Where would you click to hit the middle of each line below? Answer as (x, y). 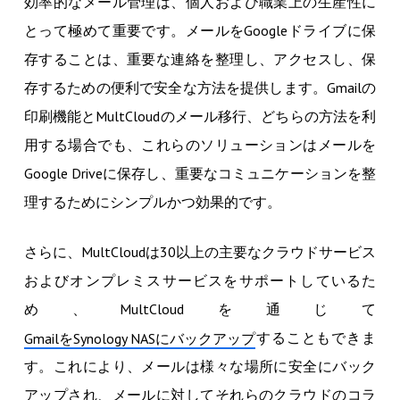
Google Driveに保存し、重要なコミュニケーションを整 (200, 174)
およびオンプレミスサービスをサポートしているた (200, 281)
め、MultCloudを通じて (200, 309)
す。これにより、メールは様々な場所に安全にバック (200, 367)
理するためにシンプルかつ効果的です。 (152, 202)
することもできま (316, 338)
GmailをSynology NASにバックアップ (139, 339)
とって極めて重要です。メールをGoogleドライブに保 (200, 31)
